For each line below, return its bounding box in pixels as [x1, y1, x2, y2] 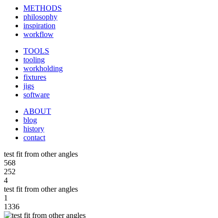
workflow [23, 30, 54, 38]
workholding [23, 64, 63, 73]
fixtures [23, 73, 46, 81]
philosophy [23, 13, 57, 21]
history [23, 125, 44, 133]
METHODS [23, 4, 62, 12]
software [23, 91, 50, 99]
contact [23, 133, 45, 142]
